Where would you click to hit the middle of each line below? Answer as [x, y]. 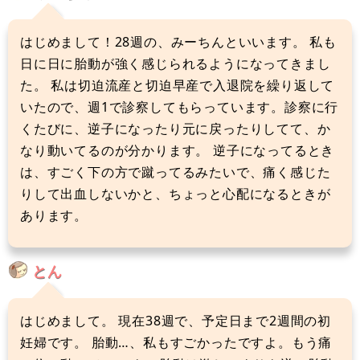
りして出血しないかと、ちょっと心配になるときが [176, 193]
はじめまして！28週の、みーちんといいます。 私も [178, 41]
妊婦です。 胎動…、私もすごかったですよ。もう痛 [176, 342]
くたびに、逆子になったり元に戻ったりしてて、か [176, 128]
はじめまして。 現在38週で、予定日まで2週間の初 [176, 320]
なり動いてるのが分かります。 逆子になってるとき [178, 150]
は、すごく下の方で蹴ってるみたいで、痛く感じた [176, 172]
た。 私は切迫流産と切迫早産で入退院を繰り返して [178, 85]
